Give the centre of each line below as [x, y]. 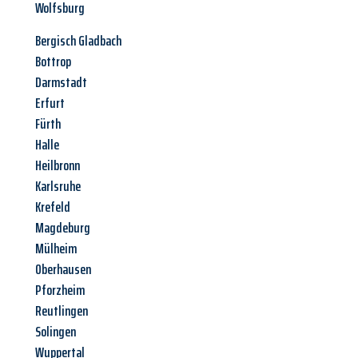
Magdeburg [63, 228]
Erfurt [50, 103]
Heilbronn [58, 166]
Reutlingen [62, 311]
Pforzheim [60, 290]
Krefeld [53, 207]
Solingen [56, 332]
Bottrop [53, 62]
